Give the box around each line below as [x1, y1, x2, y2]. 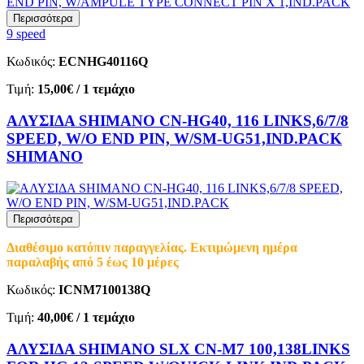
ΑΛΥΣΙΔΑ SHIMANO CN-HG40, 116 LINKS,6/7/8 [6, 112, 349, 130]
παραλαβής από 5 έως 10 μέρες [6, 254, 179, 269]
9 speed [6, 27, 45, 41]
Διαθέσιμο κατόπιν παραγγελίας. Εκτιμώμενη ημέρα [6, 240, 297, 254]
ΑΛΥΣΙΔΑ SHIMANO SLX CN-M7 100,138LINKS [6, 340, 350, 357]
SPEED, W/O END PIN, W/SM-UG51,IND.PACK [6, 130, 342, 148]
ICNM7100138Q [58, 282, 150, 297]
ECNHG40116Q [58, 54, 148, 69]
